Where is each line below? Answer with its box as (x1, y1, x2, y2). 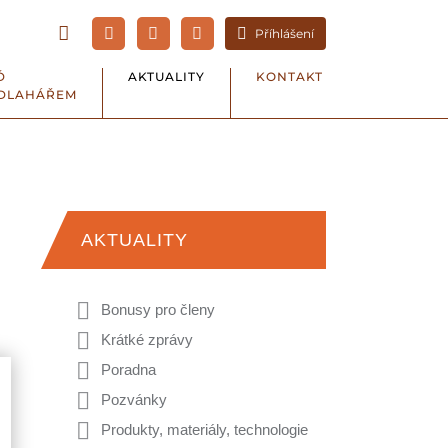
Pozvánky (101, 391, 167, 408)
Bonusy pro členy (101, 301, 215, 318)
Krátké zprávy (101, 331, 193, 348)
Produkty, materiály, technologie (101, 421, 308, 438)
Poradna (101, 361, 156, 378)
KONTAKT (256, 69, 323, 84)
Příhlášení (255, 26, 314, 41)
